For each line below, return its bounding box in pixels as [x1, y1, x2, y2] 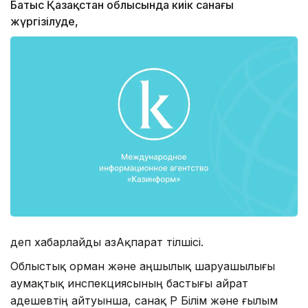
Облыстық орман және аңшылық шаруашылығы [10, 258, 275, 273]
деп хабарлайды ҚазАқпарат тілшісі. [10, 234, 203, 249]
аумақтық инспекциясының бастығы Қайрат [10, 276, 248, 290]
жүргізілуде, [10, 14, 78, 29]
